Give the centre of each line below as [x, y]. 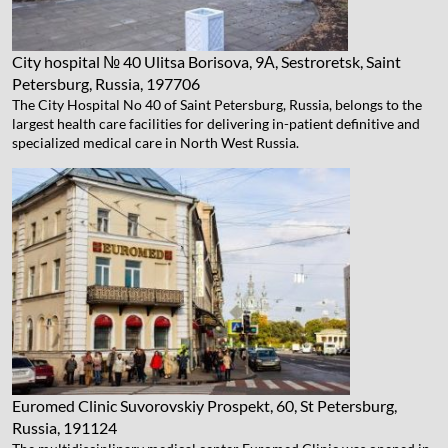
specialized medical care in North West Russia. [155, 142]
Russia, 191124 [64, 427]
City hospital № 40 [76, 61]
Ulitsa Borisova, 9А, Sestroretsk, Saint [272, 61]
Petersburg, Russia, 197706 [106, 83]
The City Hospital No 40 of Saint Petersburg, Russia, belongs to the [217, 104]
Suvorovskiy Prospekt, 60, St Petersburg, [258, 405]
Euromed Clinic [64, 405]
